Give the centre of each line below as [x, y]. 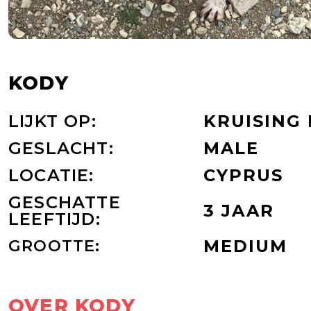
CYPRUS [244, 175]
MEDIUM [246, 246]
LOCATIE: [51, 175]
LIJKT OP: [52, 121]
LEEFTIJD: [54, 219]
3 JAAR [239, 210]
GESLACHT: [61, 148]
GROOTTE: [54, 245]
